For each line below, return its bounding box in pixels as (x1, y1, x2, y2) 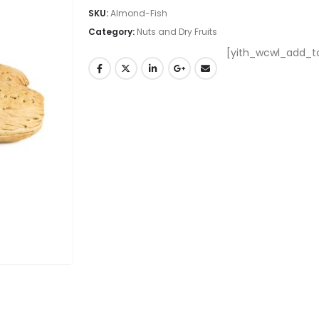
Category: (88, 26, 137, 38)
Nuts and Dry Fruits (136, 26, 217, 38)
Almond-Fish (110, 7, 167, 20)
